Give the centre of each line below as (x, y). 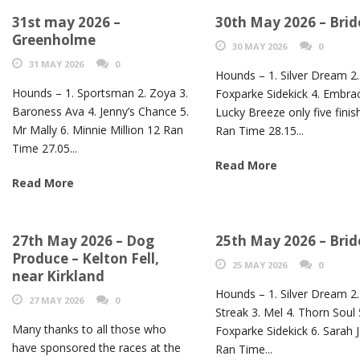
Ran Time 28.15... (260, 131)
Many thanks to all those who (89, 329)
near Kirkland (58, 276)
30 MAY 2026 (260, 47)
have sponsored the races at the (96, 348)
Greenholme (54, 40)
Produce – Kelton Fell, (86, 259)
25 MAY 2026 (260, 265)
